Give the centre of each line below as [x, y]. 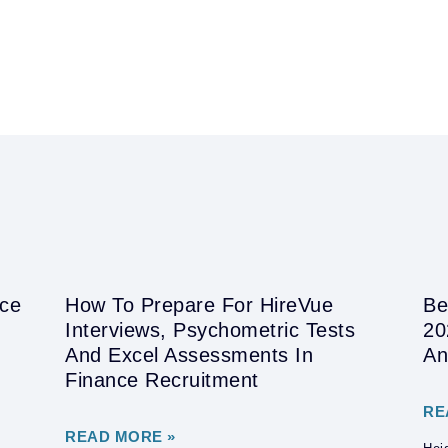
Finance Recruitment [162, 380]
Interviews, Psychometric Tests [210, 330]
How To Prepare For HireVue [199, 305]
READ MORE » [120, 437]
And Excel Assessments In [189, 355]
